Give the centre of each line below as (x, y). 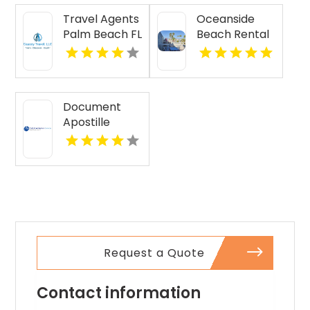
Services (85, 137)
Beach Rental (233, 34)
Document (92, 107)
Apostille (86, 122)
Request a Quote (154, 253)
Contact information (119, 293)
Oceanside (226, 19)
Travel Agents (101, 19)
